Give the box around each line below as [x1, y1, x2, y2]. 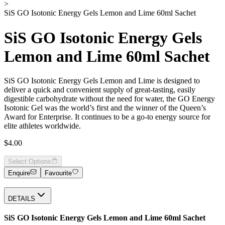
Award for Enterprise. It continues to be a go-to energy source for [4, 113, 210, 122]
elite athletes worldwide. [4, 122, 81, 131]
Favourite [45, 169, 72, 177]
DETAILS [8, 195, 35, 203]
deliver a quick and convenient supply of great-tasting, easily [4, 85, 195, 94]
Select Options [8, 158, 51, 166]
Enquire [8, 169, 30, 177]
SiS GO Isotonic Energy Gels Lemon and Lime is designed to [4, 76, 200, 85]
